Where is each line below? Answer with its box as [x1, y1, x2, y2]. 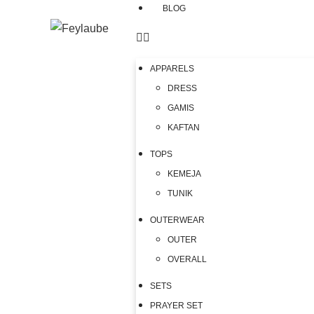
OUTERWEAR [150, 215, 205, 225]
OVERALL [168, 254, 207, 264]
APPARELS [150, 64, 195, 74]
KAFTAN [168, 123, 200, 132]
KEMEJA [168, 169, 202, 179]
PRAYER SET [150, 301, 203, 310]
